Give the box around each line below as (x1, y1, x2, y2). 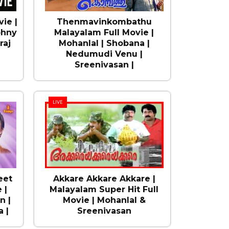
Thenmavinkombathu (56, 17, 152, 27)
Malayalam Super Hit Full (50, 185, 159, 194)
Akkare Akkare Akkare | (53, 174, 155, 184)
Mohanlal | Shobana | (58, 38, 150, 48)
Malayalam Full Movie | (54, 28, 154, 37)
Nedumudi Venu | (65, 49, 143, 59)
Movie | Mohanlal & (62, 195, 146, 205)
